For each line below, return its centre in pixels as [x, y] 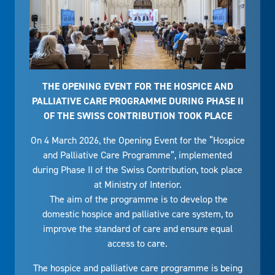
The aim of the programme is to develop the [137, 199]
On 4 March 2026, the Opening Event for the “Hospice [137, 141]
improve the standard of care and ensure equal [137, 229]
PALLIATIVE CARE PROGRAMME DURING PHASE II [137, 101]
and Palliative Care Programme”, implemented [137, 155]
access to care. [137, 244]
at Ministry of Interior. [137, 185]
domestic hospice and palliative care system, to [137, 214]
